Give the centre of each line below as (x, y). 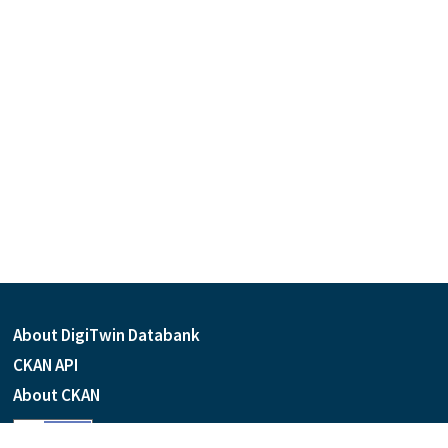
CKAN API (45, 365)
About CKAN (56, 395)
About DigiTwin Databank (106, 335)
